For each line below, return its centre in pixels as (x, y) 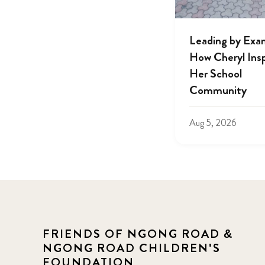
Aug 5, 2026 (213, 122)
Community (218, 90)
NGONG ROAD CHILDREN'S (132, 248)
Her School (216, 73)
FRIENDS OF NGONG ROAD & (138, 234)
